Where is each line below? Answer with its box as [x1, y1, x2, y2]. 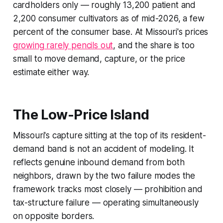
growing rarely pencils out [12, 40, 113, 50]
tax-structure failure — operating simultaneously [12, 197, 199, 208]
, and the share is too [113, 40, 195, 50]
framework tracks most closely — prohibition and [12, 184, 203, 194]
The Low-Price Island [12, 106, 149, 123]
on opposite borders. [12, 211, 95, 221]
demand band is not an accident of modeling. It [12, 143, 194, 154]
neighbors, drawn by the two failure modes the [12, 170, 196, 181]
